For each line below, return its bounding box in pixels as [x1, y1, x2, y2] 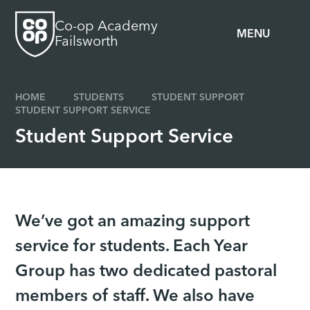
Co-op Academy [55, 19, 158, 34]
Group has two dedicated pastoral [15, 264, 277, 281]
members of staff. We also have [15, 289, 255, 306]
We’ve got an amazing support [15, 214, 250, 231]
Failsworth [55, 35, 119, 49]
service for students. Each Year [15, 239, 248, 256]
